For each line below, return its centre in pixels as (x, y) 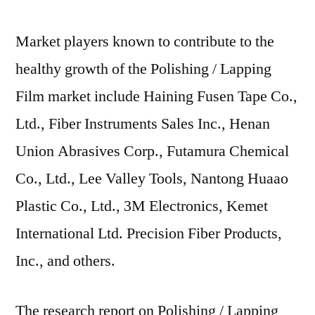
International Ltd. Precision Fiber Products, (149, 233)
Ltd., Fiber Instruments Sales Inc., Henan (143, 124)
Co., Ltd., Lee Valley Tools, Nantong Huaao (152, 179)
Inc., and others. (65, 261)
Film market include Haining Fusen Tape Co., (156, 96)
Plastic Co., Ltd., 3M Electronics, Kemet (142, 206)
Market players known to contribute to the (145, 41)
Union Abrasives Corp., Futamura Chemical (152, 151)
